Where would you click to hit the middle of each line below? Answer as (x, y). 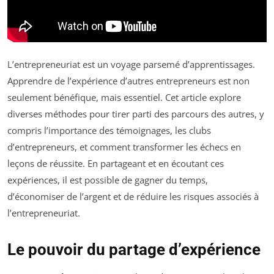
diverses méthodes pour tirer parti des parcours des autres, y (136, 113)
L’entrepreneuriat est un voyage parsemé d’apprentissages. (131, 64)
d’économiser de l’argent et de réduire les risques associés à (133, 196)
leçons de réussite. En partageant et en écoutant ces (116, 163)
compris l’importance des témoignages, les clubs (109, 130)
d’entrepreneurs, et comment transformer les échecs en (124, 146)
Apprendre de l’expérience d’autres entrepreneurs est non (128, 80)
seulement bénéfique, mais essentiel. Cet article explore (124, 97)
